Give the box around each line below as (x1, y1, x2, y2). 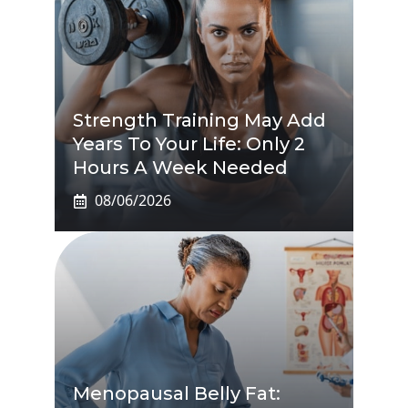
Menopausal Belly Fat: (73, 382, 280, 405)
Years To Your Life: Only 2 (73, 133, 305, 156)
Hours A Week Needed (73, 157, 288, 179)
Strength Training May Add (73, 109, 326, 132)
